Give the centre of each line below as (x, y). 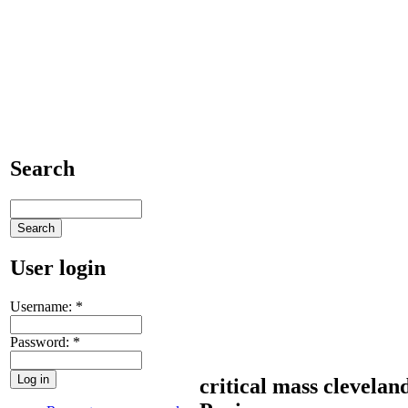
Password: (41, 342)
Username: (43, 306)
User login (58, 267)
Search (42, 168)
